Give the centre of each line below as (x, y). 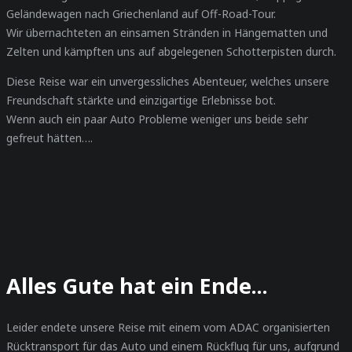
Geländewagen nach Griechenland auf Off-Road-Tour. (141, 14)
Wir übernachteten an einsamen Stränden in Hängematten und (167, 33)
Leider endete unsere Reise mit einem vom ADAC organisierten (168, 328)
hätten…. (68, 138)
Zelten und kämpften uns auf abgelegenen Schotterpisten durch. (171, 52)
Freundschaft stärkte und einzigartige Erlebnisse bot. (141, 101)
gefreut (25, 138)
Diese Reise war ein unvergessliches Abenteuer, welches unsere (168, 82)
